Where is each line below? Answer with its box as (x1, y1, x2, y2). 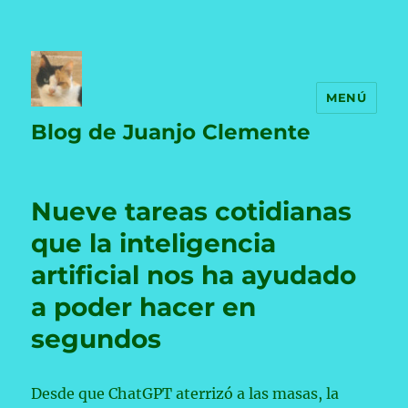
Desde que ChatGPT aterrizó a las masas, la (31, 384, 340, 403)
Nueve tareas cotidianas (31, 196, 352, 227)
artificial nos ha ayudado (31, 260, 357, 291)
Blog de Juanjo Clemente (31, 119, 311, 145)
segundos (31, 323, 162, 354)
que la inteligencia (31, 228, 277, 259)
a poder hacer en (31, 291, 257, 322)
